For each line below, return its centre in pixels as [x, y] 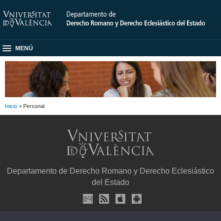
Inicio [11, 106]
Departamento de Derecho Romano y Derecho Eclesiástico [110, 171]
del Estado [110, 183]
